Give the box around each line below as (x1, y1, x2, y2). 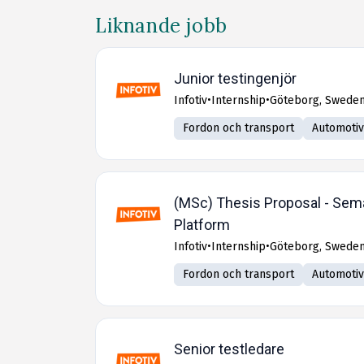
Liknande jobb (95, 13, 227, 38)
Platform (174, 216, 230, 233)
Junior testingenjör (174, 70, 297, 87)
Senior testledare (174, 340, 284, 357)
